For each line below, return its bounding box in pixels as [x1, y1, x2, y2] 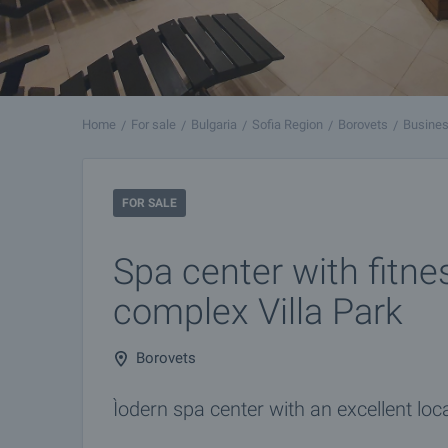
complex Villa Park [113, 291, 403, 333]
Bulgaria [191, 117, 237, 132]
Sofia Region [252, 117, 323, 132]
